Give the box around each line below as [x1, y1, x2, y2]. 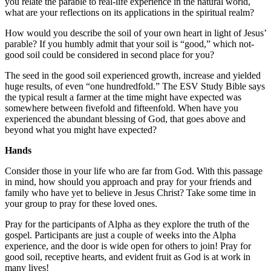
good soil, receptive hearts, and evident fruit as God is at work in [5, 251, 250, 262]
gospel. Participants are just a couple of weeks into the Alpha [5, 229, 236, 240]
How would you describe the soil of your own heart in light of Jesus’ [5, 27, 266, 38]
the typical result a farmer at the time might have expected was [5, 91, 241, 102]
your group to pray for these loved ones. [5, 198, 157, 209]
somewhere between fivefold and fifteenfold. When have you [5, 102, 238, 113]
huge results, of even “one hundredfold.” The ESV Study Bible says [5, 80, 265, 91]
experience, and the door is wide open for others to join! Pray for [5, 240, 251, 251]
